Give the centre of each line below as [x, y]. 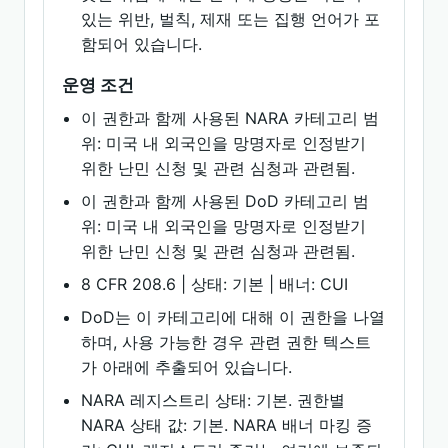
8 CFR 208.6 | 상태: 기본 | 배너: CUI [215, 284]
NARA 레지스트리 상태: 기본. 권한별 [213, 400]
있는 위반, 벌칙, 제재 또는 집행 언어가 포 [231, 19]
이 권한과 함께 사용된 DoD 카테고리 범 [225, 201]
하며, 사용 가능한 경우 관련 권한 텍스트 [226, 342]
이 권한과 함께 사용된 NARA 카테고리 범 [230, 118]
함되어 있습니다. [142, 44]
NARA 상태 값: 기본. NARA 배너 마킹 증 [227, 425]
